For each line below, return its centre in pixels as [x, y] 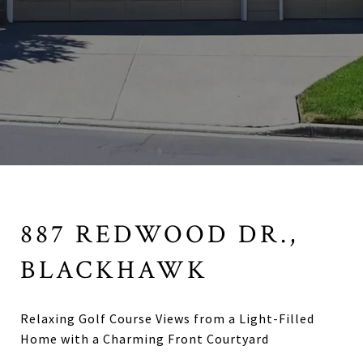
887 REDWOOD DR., [159, 235]
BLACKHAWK [114, 270]
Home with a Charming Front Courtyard [145, 338]
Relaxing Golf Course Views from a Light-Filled [167, 318]
